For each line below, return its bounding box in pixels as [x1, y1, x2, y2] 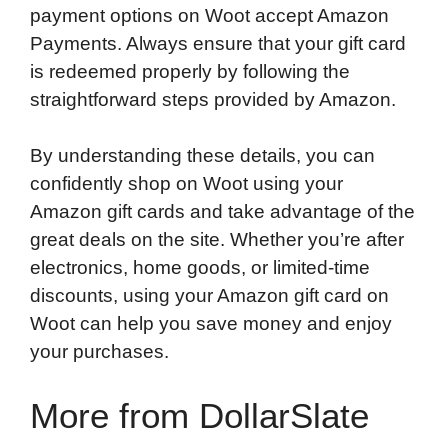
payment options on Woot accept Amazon [30, 4, 389, 26]
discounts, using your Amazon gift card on [30, 285, 389, 307]
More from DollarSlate [30, 395, 369, 435]
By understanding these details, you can [30, 145, 375, 167]
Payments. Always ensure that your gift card [30, 32, 406, 54]
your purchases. [30, 341, 169, 363]
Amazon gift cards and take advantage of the [30, 201, 415, 223]
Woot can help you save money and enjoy [30, 313, 392, 335]
